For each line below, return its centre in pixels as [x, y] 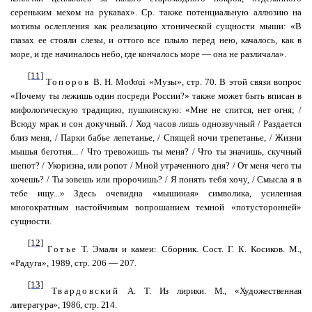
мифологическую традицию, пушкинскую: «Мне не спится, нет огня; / [156, 110]
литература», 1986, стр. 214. [64, 305]
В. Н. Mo [110, 82]
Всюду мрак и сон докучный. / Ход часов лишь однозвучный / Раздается [156, 124]
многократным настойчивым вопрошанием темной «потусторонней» [156, 207]
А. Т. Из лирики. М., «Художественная [214, 291]
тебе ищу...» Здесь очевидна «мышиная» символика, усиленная [156, 193]
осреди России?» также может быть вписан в [212, 96]
